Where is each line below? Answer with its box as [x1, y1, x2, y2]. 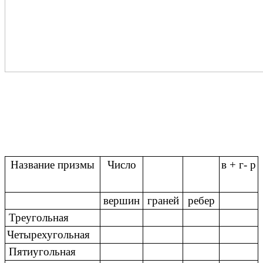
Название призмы [11, 158, 95, 171]
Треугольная [9, 211, 69, 224]
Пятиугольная [9, 245, 76, 258]
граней [147, 194, 179, 207]
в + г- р [221, 158, 256, 171]
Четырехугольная [6, 228, 90, 241]
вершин [103, 194, 140, 207]
